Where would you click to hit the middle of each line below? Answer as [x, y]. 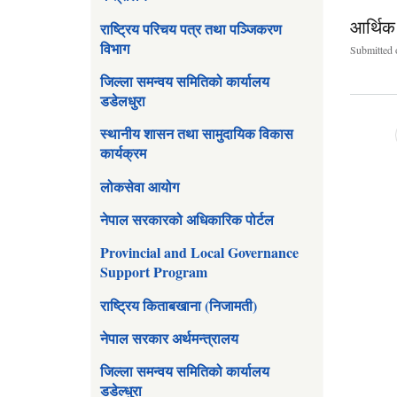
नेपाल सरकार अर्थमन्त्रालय [169, 339]
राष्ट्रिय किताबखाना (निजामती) [179, 305]
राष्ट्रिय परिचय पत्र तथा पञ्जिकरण [191, 28]
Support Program [154, 272]
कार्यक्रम [123, 153]
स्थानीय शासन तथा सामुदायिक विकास [197, 134]
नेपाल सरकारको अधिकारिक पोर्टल [187, 220]
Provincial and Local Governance [199, 253]
